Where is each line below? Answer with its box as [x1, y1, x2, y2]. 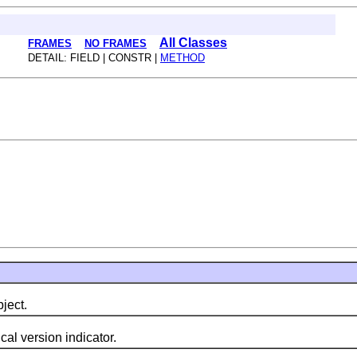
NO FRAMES [84, 37, 147, 49]
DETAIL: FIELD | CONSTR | [28, 52, 160, 64]
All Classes [159, 36, 227, 49]
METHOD [160, 52, 205, 64]
